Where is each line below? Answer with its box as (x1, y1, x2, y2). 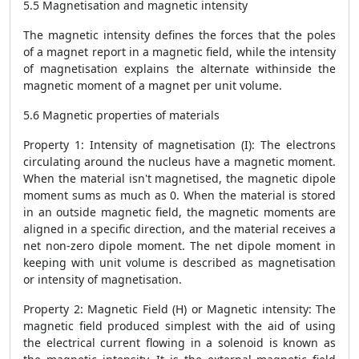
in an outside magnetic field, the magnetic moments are (23, 204, 336, 220)
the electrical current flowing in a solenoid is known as (23, 335, 336, 350)
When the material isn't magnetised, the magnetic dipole (23, 171, 336, 186)
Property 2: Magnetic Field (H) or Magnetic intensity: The (23, 301, 336, 317)
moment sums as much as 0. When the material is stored (23, 188, 336, 203)
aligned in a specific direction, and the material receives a (23, 221, 336, 236)
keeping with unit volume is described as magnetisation (23, 255, 336, 270)
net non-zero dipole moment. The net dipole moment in (23, 238, 336, 253)
